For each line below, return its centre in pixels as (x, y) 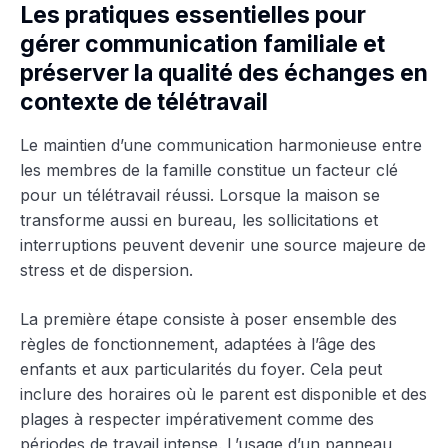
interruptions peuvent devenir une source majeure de (223, 244)
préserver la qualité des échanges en (224, 72)
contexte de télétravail (144, 101)
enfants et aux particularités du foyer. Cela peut (201, 368)
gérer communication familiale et (202, 43)
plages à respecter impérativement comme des (197, 418)
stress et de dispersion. (106, 269)
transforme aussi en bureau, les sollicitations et (199, 219)
